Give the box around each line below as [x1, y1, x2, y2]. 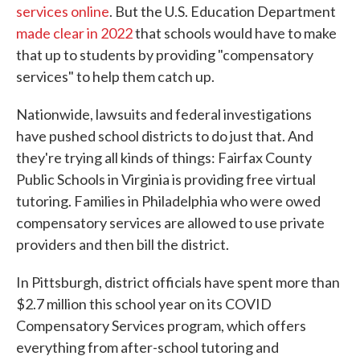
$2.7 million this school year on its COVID [16, 295, 272, 313]
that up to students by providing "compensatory [16, 46, 313, 63]
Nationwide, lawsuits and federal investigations [16, 105, 312, 123]
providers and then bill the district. [16, 235, 229, 253]
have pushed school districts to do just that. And [16, 127, 313, 145]
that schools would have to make [133, 24, 337, 42]
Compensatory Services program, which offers [16, 317, 306, 334]
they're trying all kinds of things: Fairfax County [16, 149, 312, 166]
